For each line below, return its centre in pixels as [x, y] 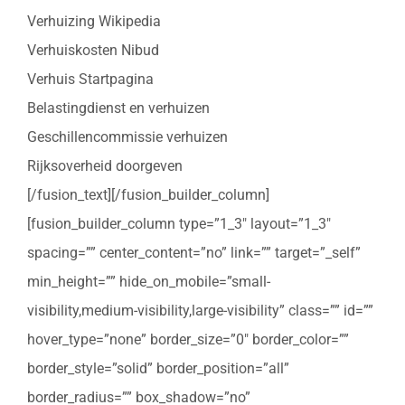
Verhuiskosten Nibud [93, 51]
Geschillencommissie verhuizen [127, 137]
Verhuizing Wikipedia [94, 22]
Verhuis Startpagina [90, 80]
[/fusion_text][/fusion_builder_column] [148, 195]
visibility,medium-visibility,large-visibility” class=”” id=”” [200, 311]
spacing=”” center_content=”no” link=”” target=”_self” [194, 253]
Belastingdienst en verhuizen [118, 108]
